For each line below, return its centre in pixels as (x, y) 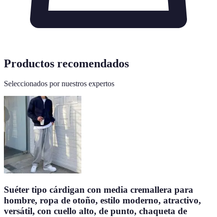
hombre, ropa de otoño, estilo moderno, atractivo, (102, 201)
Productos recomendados (66, 63)
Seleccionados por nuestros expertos (59, 84)
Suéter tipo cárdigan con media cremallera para (99, 190)
